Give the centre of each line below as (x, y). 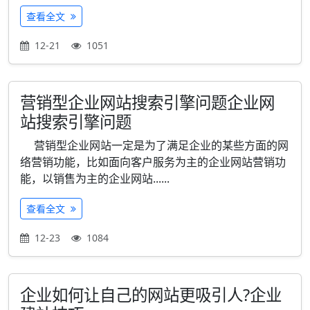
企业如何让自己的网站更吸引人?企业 (151, 295)
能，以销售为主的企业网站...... (95, 179)
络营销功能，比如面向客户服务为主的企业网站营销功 (153, 162)
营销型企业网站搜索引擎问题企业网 (147, 102)
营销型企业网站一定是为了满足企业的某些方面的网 (154, 145)
